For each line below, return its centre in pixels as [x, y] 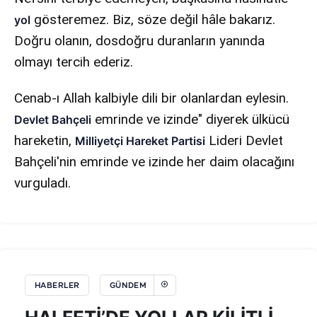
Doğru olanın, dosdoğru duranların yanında [140, 40]
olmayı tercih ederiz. [74, 62]
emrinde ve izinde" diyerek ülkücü [192, 119]
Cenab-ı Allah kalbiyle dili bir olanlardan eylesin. [152, 98]
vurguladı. [42, 183]
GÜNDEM [128, 286]
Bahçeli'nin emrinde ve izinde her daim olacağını [155, 161]
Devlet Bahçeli [53, 119]
